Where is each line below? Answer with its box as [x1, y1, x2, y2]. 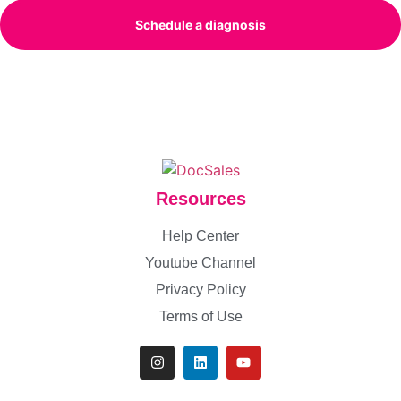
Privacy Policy [155, 281, 246, 297]
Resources [155, 188, 246, 209]
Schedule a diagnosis [135, 17, 266, 33]
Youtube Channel [145, 254, 256, 270]
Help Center [162, 227, 239, 243]
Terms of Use [158, 308, 243, 324]
